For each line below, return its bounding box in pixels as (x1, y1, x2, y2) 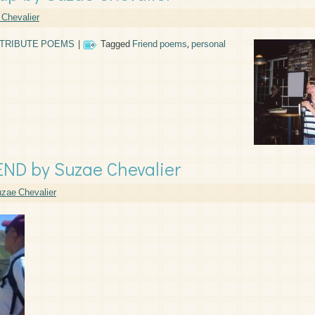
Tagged (101, 37, 130, 53)
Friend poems (132, 37, 187, 53)
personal (191, 37, 226, 53)
